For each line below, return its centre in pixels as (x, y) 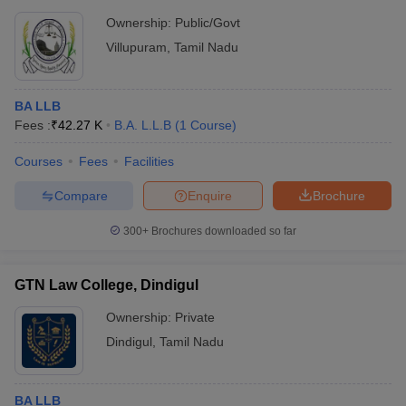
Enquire (210, 195)
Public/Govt (208, 23)
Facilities (149, 161)
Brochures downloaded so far (222, 231)
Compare (81, 195)
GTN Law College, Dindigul (106, 285)
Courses (39, 161)
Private (195, 317)
